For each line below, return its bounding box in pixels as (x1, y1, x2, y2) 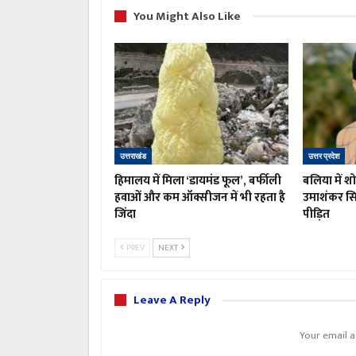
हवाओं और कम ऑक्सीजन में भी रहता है (114, 188, 285, 208)
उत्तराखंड (120, 152, 146, 161)
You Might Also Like (133, 6, 241, 26)
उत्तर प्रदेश (308, 152, 339, 161)
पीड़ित (302, 204, 330, 225)
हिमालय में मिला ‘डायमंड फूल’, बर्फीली (114, 171, 281, 192)
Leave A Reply (133, 290, 211, 311)
